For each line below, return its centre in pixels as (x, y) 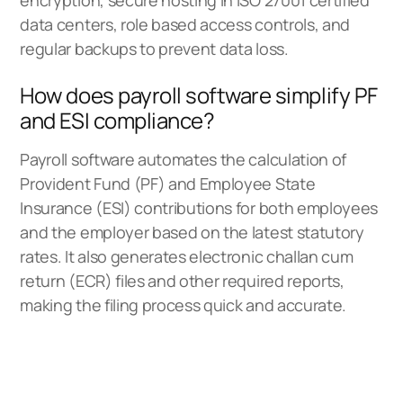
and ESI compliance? (117, 120)
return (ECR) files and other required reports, (182, 280)
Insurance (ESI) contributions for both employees (199, 207)
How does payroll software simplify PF (199, 94)
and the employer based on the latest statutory (192, 232)
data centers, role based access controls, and (185, 24)
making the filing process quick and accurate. (183, 304)
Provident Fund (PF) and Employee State (168, 183)
